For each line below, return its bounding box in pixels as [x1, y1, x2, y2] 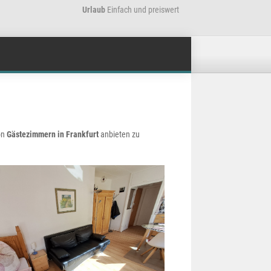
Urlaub [82, 5, 105, 15]
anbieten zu [99, 129, 140, 139]
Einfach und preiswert [105, 5, 179, 15]
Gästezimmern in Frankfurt [7, 129, 99, 139]
